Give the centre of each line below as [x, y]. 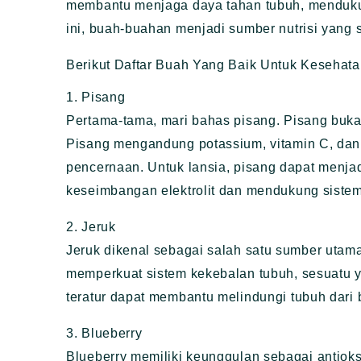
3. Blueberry [104, 334]
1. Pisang [96, 98]
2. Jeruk [91, 227]
